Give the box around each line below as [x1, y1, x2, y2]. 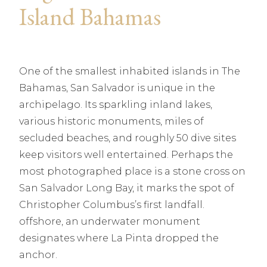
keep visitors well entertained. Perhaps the [19, 149, 233, 160]
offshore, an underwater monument [19, 216, 200, 227]
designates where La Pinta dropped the [19, 232, 219, 244]
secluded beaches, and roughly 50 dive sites [19, 132, 236, 144]
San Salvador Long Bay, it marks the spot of [19, 182, 234, 194]
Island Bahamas [19, 1, 161, 32]
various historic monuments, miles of [19, 116, 204, 127]
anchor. [19, 249, 57, 260]
